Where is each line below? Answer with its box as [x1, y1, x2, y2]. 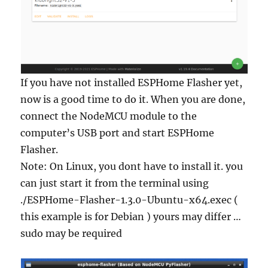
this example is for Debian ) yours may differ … [20, 210, 242, 223]
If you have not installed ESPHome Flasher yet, [20, 76, 243, 89]
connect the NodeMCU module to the [20, 109, 197, 122]
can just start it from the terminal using [20, 176, 209, 189]
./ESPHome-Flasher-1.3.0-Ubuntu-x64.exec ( [20, 193, 239, 206]
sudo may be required [20, 227, 123, 239]
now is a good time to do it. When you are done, [20, 93, 246, 105]
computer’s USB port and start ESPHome [20, 126, 215, 139]
